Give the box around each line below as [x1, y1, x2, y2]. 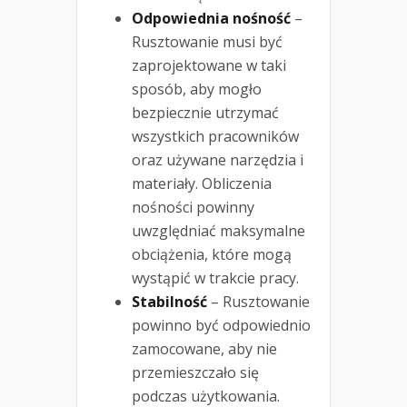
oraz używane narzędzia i [132, 150, 303, 171]
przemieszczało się [132, 362, 259, 383]
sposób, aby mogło [132, 79, 262, 100]
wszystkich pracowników [132, 126, 299, 147]
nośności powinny [132, 197, 254, 218]
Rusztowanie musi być [132, 32, 283, 53]
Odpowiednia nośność [132, 8, 291, 29]
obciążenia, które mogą [132, 244, 292, 265]
